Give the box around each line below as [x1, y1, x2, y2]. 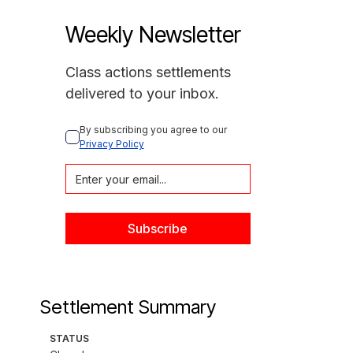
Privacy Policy [79, 138, 144, 150]
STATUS [49, 333, 89, 344]
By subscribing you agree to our [79, 124, 229, 136]
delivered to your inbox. [65, 85, 219, 102]
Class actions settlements [65, 64, 231, 80]
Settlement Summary [39, 295, 216, 318]
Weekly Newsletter [65, 21, 241, 48]
